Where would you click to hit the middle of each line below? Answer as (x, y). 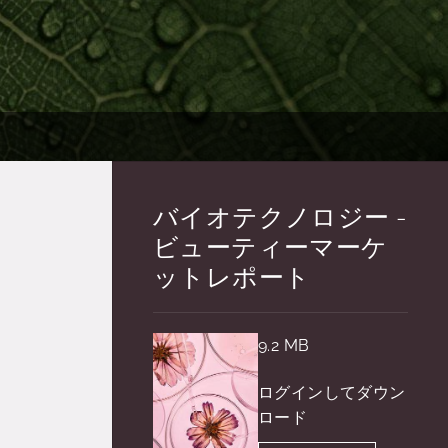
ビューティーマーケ (270, 247)
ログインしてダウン (332, 392)
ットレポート (232, 277)
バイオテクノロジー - (280, 217)
